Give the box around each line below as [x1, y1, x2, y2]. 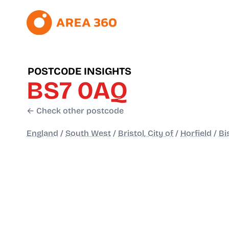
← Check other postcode [27, 106, 124, 116]
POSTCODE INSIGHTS [28, 65, 131, 78]
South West [65, 128, 111, 139]
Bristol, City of [118, 128, 173, 139]
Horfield [180, 128, 212, 139]
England [27, 128, 58, 139]
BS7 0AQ [27, 76, 128, 106]
